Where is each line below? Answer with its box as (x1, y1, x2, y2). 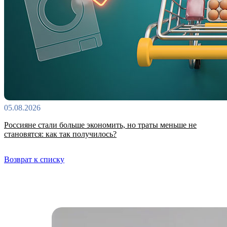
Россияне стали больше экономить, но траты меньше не (4, 121, 197, 130)
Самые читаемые (164, 215, 223, 224)
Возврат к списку (4, 155, 64, 164)
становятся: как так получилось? (4, 130, 117, 139)
